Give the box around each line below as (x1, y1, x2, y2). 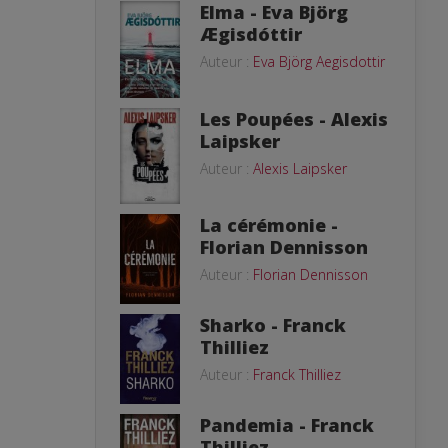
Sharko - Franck (200, 313, 346, 338)
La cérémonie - (200, 213, 338, 238)
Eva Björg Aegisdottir (253, 51, 385, 71)
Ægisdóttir (200, 21, 302, 46)
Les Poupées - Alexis (200, 106, 388, 131)
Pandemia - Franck (200, 413, 374, 438)
